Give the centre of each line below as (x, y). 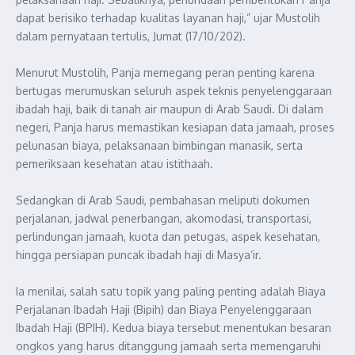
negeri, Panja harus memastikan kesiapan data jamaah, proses (175, 127)
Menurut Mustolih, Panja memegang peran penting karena (165, 73)
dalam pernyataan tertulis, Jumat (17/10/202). (131, 36)
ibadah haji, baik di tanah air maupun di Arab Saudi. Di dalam (170, 109)
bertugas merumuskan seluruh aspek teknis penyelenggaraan (174, 91)
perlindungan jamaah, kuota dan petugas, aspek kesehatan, (168, 237)
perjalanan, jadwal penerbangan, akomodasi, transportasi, (164, 218)
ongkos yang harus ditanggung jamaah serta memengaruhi (168, 346)
